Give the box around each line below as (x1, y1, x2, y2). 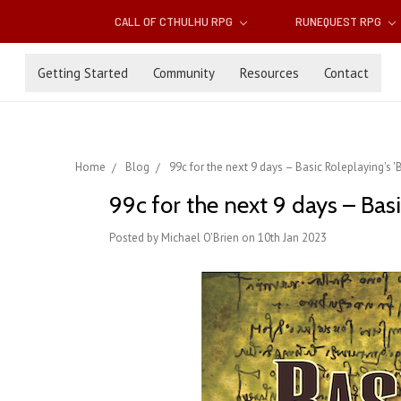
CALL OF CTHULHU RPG (115, 13, 236, 30)
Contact (324, 64, 369, 81)
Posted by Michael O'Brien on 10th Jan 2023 (109, 230, 327, 246)
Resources (240, 64, 299, 81)
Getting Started (38, 64, 128, 81)
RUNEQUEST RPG (294, 13, 384, 30)
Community (153, 64, 215, 81)
